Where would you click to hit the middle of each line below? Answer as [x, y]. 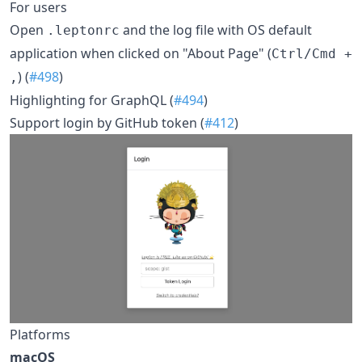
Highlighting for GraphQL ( [92, 100]
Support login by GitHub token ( [107, 122]
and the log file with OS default [216, 29]
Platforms [40, 335]
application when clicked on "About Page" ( [141, 53]
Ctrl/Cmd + [312, 53]
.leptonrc [83, 30]
